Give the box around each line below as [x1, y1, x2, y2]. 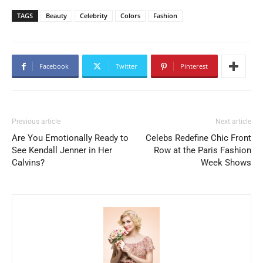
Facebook [39, 62, 69, 71]
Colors [120, 11, 140, 21]
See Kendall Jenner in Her [12, 145, 112, 156]
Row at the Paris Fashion [154, 145, 251, 156]
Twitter [116, 62, 137, 71]
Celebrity [80, 11, 107, 21]
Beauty [46, 11, 67, 21]
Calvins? [12, 157, 45, 168]
